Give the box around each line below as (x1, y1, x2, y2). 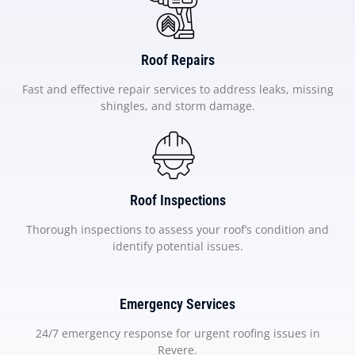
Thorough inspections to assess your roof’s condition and (26, 222, 329, 238)
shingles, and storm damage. (100, 98, 255, 114)
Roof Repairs (140, 52, 215, 69)
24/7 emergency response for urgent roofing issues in (35, 326, 320, 342)
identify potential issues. (112, 239, 243, 254)
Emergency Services (120, 296, 235, 313)
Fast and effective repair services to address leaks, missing (21, 82, 334, 97)
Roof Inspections (129, 192, 226, 209)
